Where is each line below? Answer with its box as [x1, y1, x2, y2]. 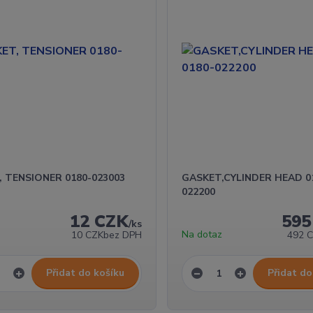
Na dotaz [181, 227, 222, 241]
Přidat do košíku [45, 265, 124, 279]
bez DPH [103, 228, 142, 242]
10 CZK [71, 228, 103, 242]
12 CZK [69, 210, 129, 233]
